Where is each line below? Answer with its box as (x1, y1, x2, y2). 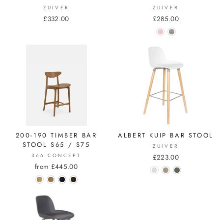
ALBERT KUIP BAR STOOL (118, 131, 214, 140)
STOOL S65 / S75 (22, 140, 90, 150)
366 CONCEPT (31, 152, 82, 160)
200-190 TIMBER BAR (15, 131, 97, 140)
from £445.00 (34, 162, 78, 172)
